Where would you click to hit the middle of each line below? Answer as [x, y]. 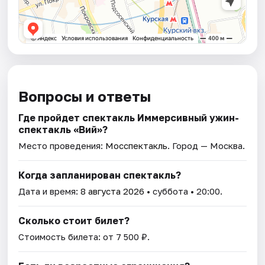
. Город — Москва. [206, 146]
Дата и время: [50, 191]
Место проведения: [62, 146]
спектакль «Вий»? [63, 130]
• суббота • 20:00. [184, 191]
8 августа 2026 [113, 191]
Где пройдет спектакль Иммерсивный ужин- [129, 118]
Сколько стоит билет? [74, 221]
